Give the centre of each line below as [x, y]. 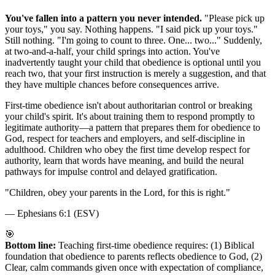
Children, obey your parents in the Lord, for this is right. [118, 192]
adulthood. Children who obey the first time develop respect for [127, 149]
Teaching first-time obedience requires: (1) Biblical [155, 245]
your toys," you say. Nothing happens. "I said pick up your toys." [131, 29]
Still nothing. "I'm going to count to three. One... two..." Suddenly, [134, 40]
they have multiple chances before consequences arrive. [112, 84]
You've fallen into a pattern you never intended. [103, 18]
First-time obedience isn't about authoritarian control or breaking [129, 105]
